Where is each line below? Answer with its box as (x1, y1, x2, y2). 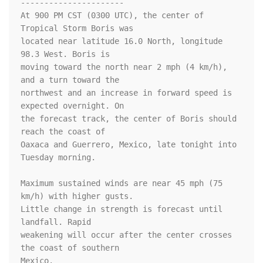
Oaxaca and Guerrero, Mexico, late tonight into (21, 140, 237, 150)
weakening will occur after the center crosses (21, 230, 232, 240)
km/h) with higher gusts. (21, 191, 133, 201)
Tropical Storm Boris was (21, 23, 133, 33)
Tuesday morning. (21, 153, 100, 163)
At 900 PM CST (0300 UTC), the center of (21, 11, 204, 21)
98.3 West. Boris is (21, 49, 110, 59)
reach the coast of (21, 127, 110, 137)
